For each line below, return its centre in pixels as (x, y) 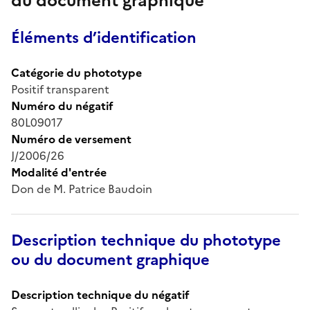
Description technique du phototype (146, 240)
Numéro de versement (71, 139)
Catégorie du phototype (76, 72)
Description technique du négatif (100, 294)
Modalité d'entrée (59, 172)
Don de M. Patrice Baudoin (82, 189)
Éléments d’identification (104, 37)
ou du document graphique (110, 259)
